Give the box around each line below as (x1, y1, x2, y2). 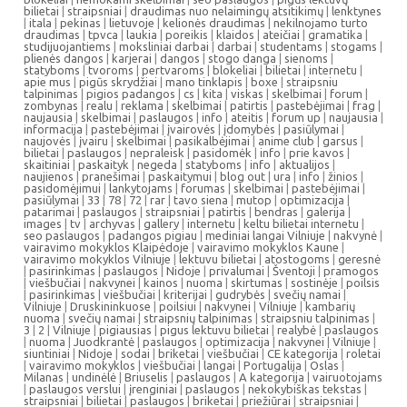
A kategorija (239, 371, 304, 383)
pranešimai (82, 170, 140, 183)
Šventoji (273, 264, 315, 277)
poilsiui (159, 300, 196, 313)
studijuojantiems (24, 40, 111, 53)
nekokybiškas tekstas (248, 382, 362, 395)
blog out (220, 170, 265, 183)
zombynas (24, 99, 78, 112)
